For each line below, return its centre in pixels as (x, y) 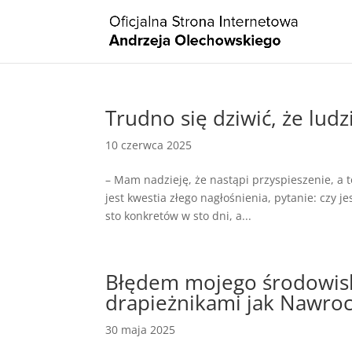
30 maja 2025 (141, 330)
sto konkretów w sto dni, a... (179, 216)
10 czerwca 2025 (149, 145)
